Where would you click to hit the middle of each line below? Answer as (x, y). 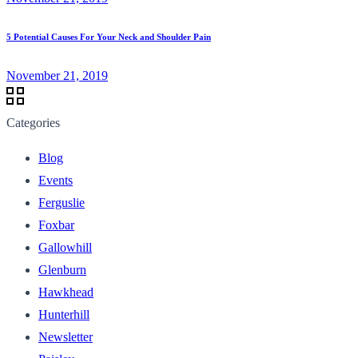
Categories (33, 122)
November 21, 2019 (57, 75)
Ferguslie (62, 202)
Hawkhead (66, 292)
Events (56, 180)
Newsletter (66, 336)
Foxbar (56, 225)
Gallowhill (65, 247)
